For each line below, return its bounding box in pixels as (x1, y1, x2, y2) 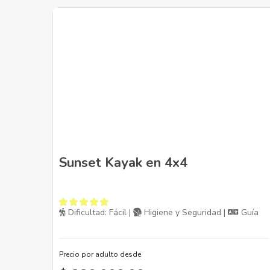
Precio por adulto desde (59, 250, 141, 260)
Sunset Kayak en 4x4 (59, 154, 187, 172)
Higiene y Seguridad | (142, 207, 228, 219)
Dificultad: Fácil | (66, 207, 133, 219)
